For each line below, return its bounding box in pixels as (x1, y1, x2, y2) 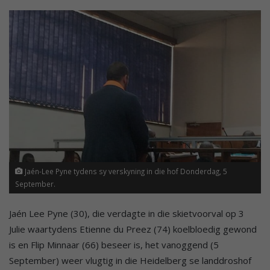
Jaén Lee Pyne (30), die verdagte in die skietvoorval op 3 (9, 207, 244, 219)
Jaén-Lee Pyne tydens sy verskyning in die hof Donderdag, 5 (23, 166, 227, 176)
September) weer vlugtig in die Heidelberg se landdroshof (9, 254, 251, 266)
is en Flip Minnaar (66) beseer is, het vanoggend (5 (9, 238, 219, 251)
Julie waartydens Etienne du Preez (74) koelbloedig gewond (9, 222, 257, 235)
